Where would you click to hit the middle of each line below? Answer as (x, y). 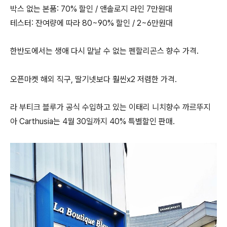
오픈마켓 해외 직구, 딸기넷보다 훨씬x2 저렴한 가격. (93, 79)
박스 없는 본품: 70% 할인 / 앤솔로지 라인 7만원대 (91, 9)
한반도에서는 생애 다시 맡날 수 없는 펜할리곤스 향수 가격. (104, 51)
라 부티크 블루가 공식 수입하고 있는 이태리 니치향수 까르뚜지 (110, 107)
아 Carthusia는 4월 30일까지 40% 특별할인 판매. (92, 121)
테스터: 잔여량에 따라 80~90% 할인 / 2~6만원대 (91, 23)
